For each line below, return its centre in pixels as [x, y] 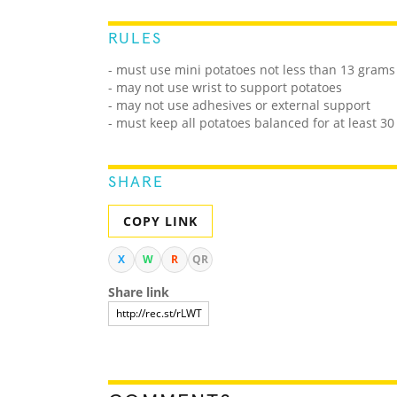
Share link [139, 292]
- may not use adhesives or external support [239, 105]
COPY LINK [160, 222]
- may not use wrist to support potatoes [225, 88]
